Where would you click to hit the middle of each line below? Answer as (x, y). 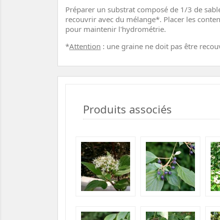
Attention (85, 46)
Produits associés (127, 109)
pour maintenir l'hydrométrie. (116, 29)
